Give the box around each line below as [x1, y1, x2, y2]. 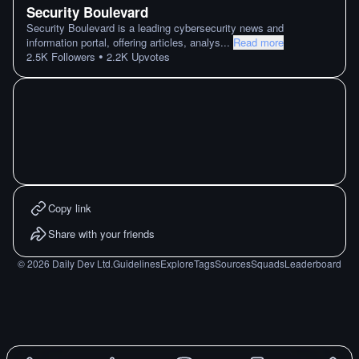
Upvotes [128, 49, 170, 64]
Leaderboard [284, 256, 341, 270]
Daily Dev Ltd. [50, 256, 113, 270]
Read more [233, 34, 284, 50]
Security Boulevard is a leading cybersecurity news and [26, 20, 284, 35]
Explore [160, 256, 194, 270]
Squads [251, 256, 284, 270]
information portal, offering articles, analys [26, 34, 220, 50]
